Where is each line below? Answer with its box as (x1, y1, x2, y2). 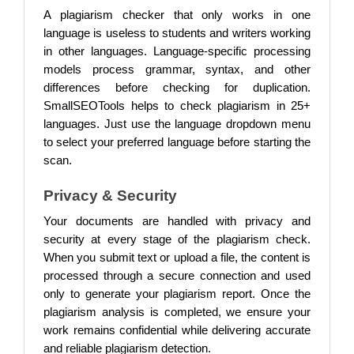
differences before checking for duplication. (43, 81, 311, 94)
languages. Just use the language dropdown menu (43, 118, 311, 130)
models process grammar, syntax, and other (43, 63, 311, 76)
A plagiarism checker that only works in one (43, 9, 311, 21)
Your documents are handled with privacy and (43, 215, 311, 228)
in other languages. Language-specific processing (43, 45, 311, 58)
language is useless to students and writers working (43, 27, 311, 40)
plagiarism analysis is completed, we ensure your (43, 306, 311, 318)
